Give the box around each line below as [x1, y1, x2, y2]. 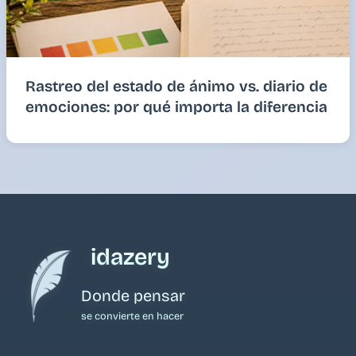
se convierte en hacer [81, 309, 184, 322]
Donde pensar [81, 285, 185, 305]
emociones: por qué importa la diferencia [25, 97, 327, 116]
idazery [91, 242, 170, 271]
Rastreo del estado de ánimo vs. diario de [25, 76, 327, 95]
